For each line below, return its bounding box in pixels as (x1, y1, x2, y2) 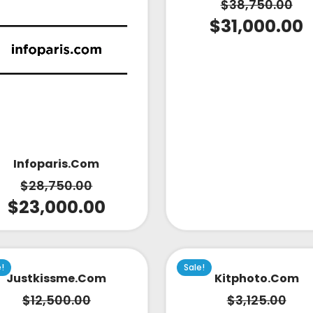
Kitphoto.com (214, 270, 299, 287)
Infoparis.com (13, 156, 100, 173)
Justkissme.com (6, 270, 107, 287)
